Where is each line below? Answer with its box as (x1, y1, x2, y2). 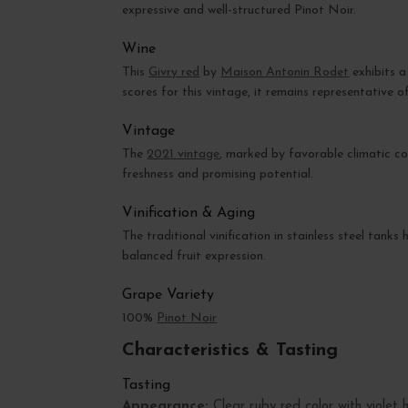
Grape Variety (122, 288, 215, 303)
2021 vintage (147, 148, 220, 162)
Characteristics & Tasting (122, 341, 339, 360)
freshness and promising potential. (122, 168, 314, 182)
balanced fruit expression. (122, 250, 267, 264)
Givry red (148, 66, 200, 80)
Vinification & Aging (122, 206, 256, 221)
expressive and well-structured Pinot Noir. (122, 4, 357, 18)
